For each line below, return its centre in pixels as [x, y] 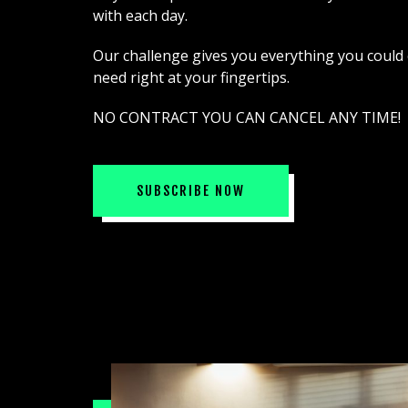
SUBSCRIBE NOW [191, 190]
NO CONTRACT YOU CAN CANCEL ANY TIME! [247, 117]
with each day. [140, 15]
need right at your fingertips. [191, 77]
